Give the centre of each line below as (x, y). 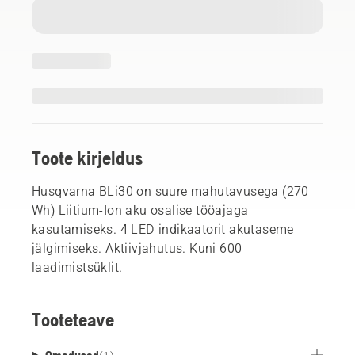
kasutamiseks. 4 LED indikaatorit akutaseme (163, 229)
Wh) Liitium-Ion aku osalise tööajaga (140, 210)
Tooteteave (73, 319)
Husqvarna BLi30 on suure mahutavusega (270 (170, 191)
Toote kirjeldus (87, 158)
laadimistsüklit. (77, 267)
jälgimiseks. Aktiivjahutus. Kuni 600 (137, 248)
